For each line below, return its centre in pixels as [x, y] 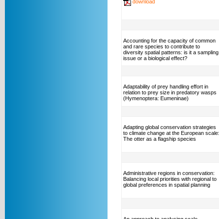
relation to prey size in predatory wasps [170, 92]
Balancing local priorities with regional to [170, 179]
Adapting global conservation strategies [170, 127]
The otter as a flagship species [160, 139]
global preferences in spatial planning [167, 185]
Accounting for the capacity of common [169, 41]
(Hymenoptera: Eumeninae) [156, 98]
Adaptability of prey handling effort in [166, 87]
